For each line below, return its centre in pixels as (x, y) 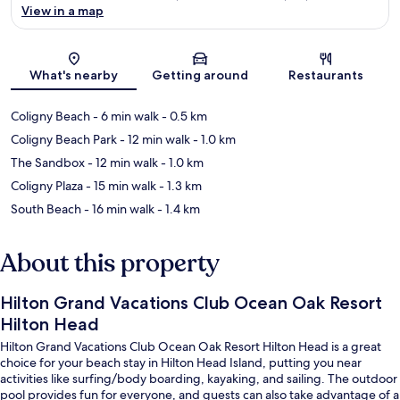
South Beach (46, 208)
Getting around (200, 75)
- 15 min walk (120, 185)
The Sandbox (48, 162)
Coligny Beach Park (64, 139)
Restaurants (326, 75)
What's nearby (74, 75)
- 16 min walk (118, 208)
